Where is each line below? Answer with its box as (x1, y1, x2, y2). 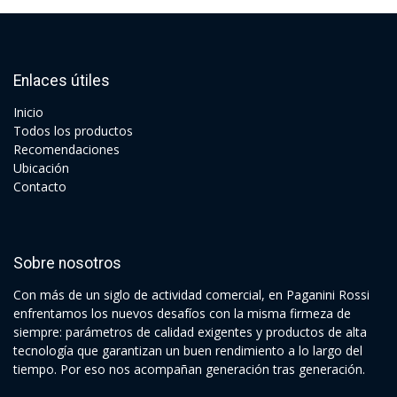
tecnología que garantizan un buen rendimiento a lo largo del (13, 341, 362, 359)
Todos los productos (13, 121, 133, 139)
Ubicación (13, 159, 69, 176)
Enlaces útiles (13, 71, 110, 90)
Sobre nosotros (13, 253, 121, 272)
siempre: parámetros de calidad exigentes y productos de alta (13, 323, 367, 340)
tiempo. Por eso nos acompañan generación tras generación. (13, 360, 365, 378)
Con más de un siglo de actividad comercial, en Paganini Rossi (13, 285, 370, 303)
